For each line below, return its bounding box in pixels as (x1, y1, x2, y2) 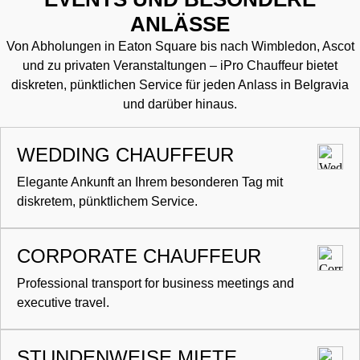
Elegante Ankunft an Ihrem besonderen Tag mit (17, 175, 283, 190)
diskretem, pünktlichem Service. (17, 194, 198, 209)
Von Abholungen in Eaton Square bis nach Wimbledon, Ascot (6, 39, 354, 54)
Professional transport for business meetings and (17, 276, 294, 291)
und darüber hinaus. (123, 97, 237, 112)
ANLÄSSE (130, 12, 230, 37)
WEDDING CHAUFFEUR (17, 144, 234, 166)
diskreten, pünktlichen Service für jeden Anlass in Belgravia (11, 78, 349, 92)
